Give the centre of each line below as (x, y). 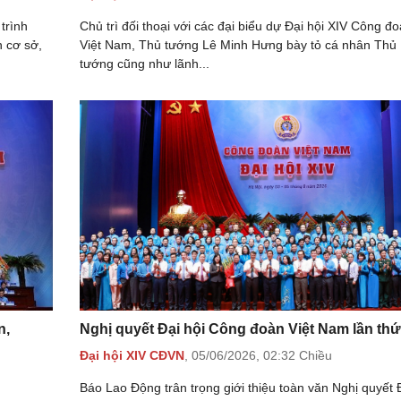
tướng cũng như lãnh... (145, 63)
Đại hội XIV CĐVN (132, 355)
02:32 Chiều (298, 355)
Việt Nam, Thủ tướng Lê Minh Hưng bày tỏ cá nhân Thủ (238, 44)
